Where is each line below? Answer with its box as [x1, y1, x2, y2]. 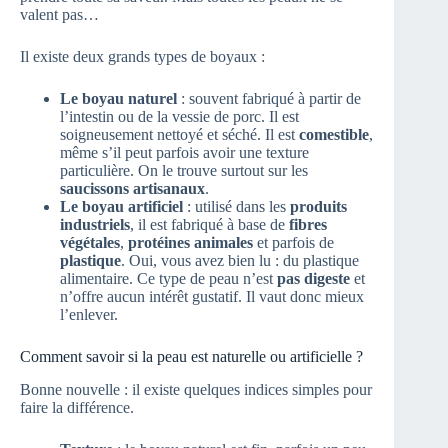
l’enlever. [60, 306, 118, 324]
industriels [60, 216, 130, 234]
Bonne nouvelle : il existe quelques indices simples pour [20, 381, 372, 399]
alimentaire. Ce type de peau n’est [60, 270, 277, 288]
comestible [299, 126, 369, 144]
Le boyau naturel [60, 90, 177, 108]
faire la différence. [20, 399, 134, 417]
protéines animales [128, 234, 253, 252]
